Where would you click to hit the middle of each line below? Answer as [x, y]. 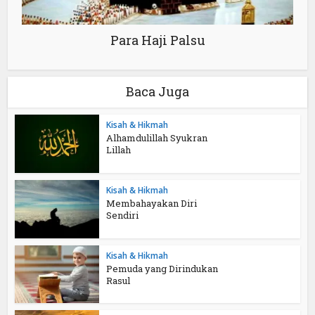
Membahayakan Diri [152, 203]
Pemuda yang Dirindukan [162, 268]
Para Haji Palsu [157, 40]
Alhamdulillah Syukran [157, 138]
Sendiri [123, 215]
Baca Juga [157, 92]
